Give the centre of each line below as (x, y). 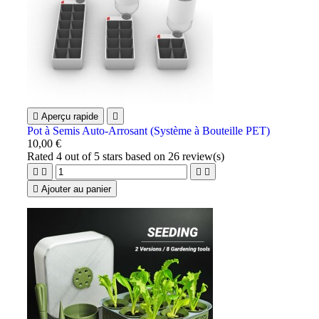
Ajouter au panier (77, 189)
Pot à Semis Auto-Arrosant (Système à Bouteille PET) (149, 130)
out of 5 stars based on (115, 156)
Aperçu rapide (70, 116)
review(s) (202, 156)
